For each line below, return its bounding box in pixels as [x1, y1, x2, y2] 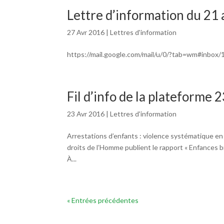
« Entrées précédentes [67, 196, 139, 204]
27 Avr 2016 [67, 28, 105, 36]
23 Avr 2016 [67, 109, 105, 118]
